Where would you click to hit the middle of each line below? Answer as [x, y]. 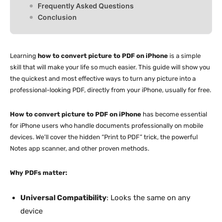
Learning [24, 55]
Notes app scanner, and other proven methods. [80, 148]
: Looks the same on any [148, 197]
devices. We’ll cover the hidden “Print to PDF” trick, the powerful [104, 137]
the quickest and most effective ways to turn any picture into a [103, 78]
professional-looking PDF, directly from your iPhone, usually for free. [111, 90]
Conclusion [57, 17]
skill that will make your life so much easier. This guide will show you [110, 67]
